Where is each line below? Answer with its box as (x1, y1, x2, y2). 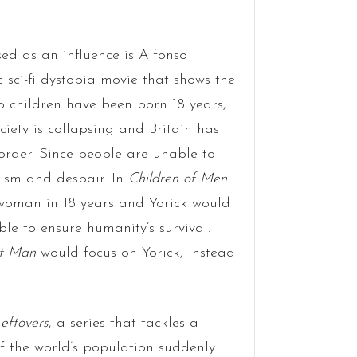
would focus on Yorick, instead (35, 245, 235, 261)
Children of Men (127, 171, 227, 186)
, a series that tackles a (48, 315, 198, 331)
